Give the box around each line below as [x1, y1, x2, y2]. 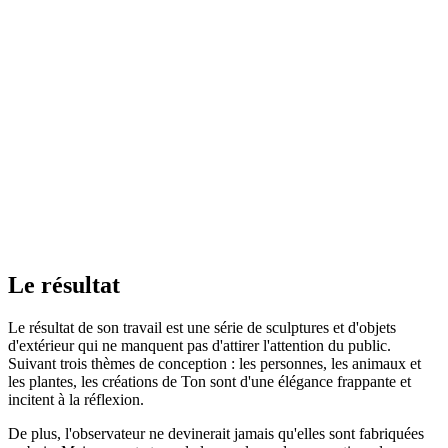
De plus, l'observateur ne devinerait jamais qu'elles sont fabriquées [8, 424, 424, 442]
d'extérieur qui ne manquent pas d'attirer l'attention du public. [8, 336, 391, 354]
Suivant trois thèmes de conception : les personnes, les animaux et [8, 354, 421, 372]
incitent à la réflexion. [8, 390, 144, 408]
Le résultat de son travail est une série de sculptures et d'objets [8, 318, 396, 336]
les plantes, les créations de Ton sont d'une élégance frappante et [8, 372, 411, 390]
